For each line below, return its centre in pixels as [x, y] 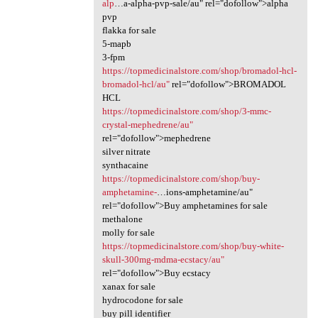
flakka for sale [129, 31]
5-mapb [116, 44]
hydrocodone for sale [142, 300]
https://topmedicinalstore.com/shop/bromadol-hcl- [199, 71]
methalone [122, 219]
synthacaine [125, 165]
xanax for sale [128, 287]
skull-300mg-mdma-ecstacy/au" [163, 260]
